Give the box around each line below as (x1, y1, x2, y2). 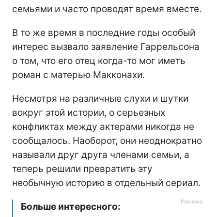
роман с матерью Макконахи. (12, 69, 145, 80)
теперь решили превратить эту (12, 163, 153, 174)
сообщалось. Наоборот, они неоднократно (12, 135, 202, 146)
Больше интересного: (21, 201, 121, 212)
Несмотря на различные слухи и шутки (12, 93, 188, 104)
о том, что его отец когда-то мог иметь (12, 55, 186, 66)
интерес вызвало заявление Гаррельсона (12, 41, 200, 52)
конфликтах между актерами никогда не (12, 121, 194, 132)
